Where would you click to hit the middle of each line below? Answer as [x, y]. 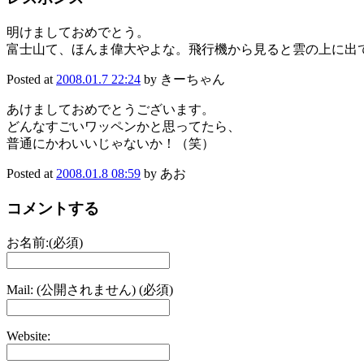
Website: [28, 336]
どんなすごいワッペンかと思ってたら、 [123, 127]
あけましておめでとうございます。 [110, 110]
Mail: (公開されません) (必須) [90, 289]
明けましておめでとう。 [78, 32]
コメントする [53, 208]
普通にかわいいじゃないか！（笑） [110, 144]
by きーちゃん [183, 80]
